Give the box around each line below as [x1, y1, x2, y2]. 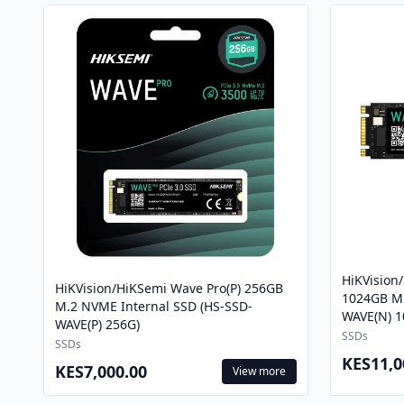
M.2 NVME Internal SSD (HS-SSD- [55, 298, 252, 315]
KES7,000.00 [55, 361, 147, 382]
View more [233, 363, 286, 379]
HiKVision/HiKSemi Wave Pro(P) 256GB [55, 280, 283, 297]
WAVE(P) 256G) [55, 316, 140, 333]
